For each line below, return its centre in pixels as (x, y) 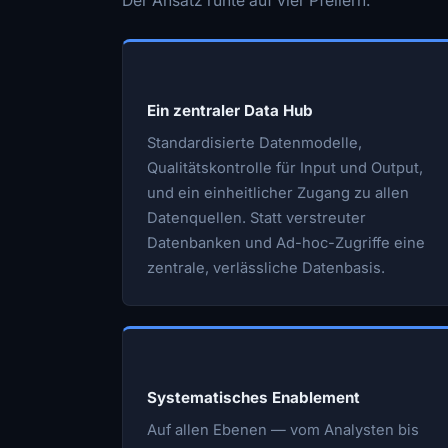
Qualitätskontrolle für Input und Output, (285, 167)
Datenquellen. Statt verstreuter (256, 217)
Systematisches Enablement (253, 397)
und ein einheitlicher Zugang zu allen (278, 192)
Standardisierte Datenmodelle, (254, 142)
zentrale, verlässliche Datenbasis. (266, 267)
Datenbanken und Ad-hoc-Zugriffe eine (286, 242)
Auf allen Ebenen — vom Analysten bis (283, 429)
